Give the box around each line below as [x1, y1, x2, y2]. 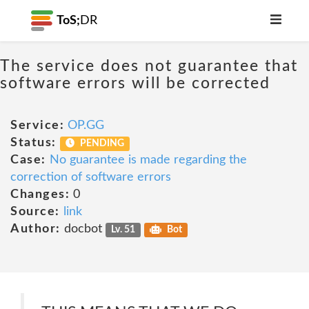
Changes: [10, 188, 70, 201]
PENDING [78, 139, 125, 148]
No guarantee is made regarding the [49, 154, 247, 166]
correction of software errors [10, 171, 171, 183]
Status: [10, 137, 57, 149]
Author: [10, 223, 61, 235]
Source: [10, 206, 60, 218]
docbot [60, 223, 106, 235]
